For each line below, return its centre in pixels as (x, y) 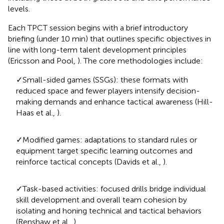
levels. (19, 8)
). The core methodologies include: (140, 60)
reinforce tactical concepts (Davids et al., (89, 161)
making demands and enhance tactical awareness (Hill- (114, 101)
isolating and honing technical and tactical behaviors (109, 210)
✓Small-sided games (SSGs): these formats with (102, 79)
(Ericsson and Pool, (43, 60)
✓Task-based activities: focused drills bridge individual (111, 188)
